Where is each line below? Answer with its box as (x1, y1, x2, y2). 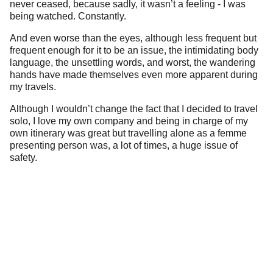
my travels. (10, 81, 56, 92)
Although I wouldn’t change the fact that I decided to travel (10, 103, 258, 114)
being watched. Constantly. (10, 10, 126, 21)
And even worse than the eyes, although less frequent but (10, 32, 257, 43)
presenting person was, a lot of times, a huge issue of (10, 140, 238, 151)
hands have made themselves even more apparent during (10, 69, 258, 80)
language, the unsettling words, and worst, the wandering (10, 57, 255, 68)
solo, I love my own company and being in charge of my (10, 115, 248, 126)
